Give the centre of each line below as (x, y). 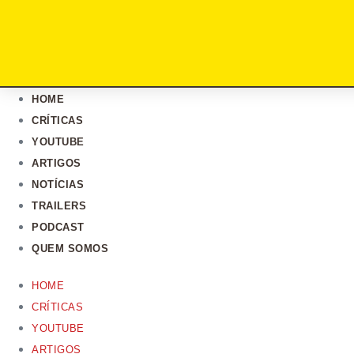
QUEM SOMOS (70, 248)
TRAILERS (59, 205)
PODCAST (58, 227)
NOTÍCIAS (58, 184)
